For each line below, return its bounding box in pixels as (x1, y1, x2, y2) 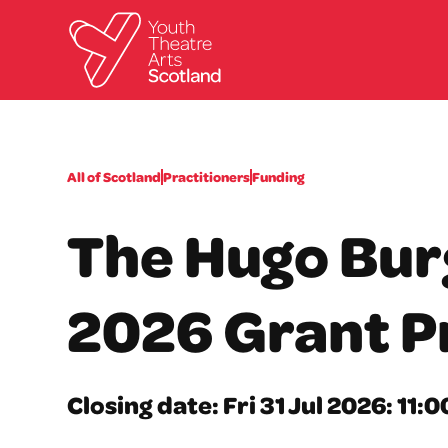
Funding (252, 167, 306, 187)
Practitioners (163, 167, 251, 187)
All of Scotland (67, 167, 162, 187)
